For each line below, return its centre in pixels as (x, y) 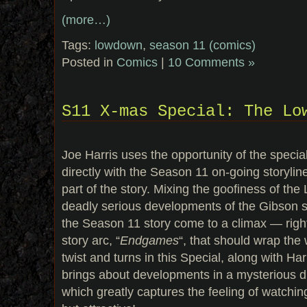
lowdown (119, 45)
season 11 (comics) (202, 45)
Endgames (149, 241)
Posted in (89, 62)
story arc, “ (91, 241)
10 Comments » (211, 62)
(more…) (86, 19)
